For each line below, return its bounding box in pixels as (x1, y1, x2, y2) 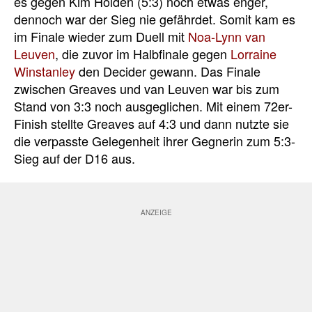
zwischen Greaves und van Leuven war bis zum (14, 79, 279, 97)
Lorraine (231, 44, 276, 63)
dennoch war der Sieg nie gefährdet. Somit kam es (14, 9, 295, 28)
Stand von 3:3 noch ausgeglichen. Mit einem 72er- (14, 96, 292, 115)
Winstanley (14, 61, 75, 80)
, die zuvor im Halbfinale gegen (55, 44, 231, 63)
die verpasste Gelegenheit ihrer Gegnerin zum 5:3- (14, 131, 295, 150)
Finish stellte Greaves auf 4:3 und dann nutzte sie (14, 114, 289, 132)
